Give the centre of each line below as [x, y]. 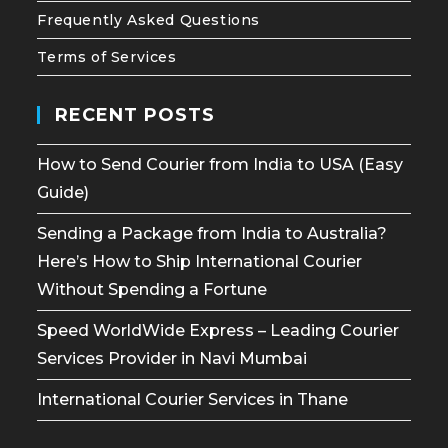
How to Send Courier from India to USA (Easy [220, 165]
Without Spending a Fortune [152, 290]
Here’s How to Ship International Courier [200, 262]
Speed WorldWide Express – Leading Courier [218, 331]
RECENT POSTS [135, 115]
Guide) [63, 193]
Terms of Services [107, 57]
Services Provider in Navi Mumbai [172, 359]
